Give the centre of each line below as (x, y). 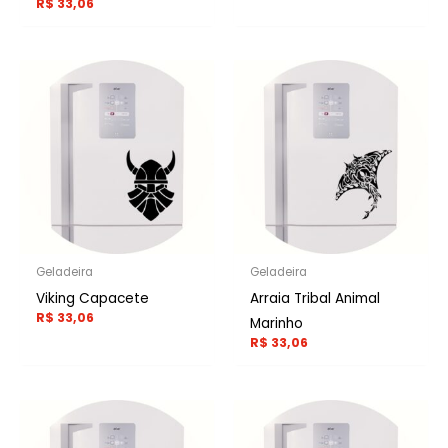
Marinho (277, 324)
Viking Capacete (93, 299)
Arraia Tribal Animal (315, 299)
